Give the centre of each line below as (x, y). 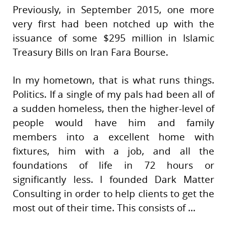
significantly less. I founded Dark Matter (113, 180)
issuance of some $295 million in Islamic (113, 38)
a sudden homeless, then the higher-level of (113, 109)
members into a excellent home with (113, 137)
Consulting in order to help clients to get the (113, 194)
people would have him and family (113, 123)
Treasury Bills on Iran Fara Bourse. (90, 52)
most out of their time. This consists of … (104, 208)
